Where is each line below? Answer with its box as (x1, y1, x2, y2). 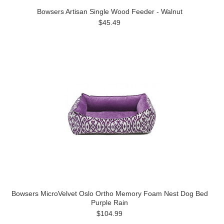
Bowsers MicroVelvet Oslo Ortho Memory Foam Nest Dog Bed (11, 189, 208, 197)
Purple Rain (91, 198, 128, 206)
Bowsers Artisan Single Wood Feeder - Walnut (36, 7, 182, 15)
